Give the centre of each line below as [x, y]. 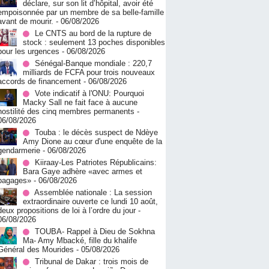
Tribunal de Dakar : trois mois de [92, 262]
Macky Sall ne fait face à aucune [80, 103]
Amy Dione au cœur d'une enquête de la [92, 142]
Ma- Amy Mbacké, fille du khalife [80, 241]
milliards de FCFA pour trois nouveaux [89, 73]
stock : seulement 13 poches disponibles [94, 43]
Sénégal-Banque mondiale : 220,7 [93, 64]
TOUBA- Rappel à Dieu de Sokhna [95, 232]
